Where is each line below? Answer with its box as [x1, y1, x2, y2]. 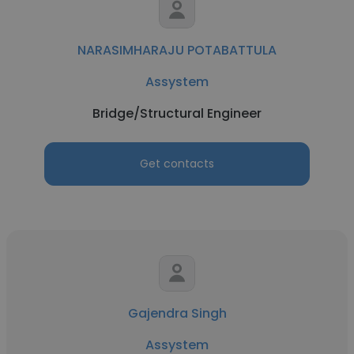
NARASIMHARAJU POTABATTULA [77, 41, 277, 59]
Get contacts [140, 156, 214, 171]
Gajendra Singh [127, 304, 227, 322]
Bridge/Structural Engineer [92, 104, 262, 122]
